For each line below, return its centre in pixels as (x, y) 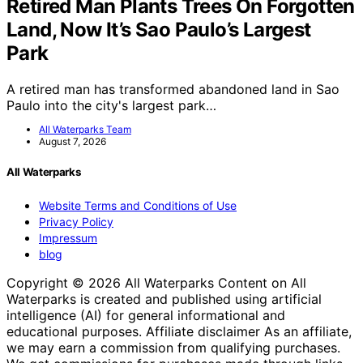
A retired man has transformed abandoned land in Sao (173, 90)
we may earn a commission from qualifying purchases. (173, 347)
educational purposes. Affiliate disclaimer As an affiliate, (179, 331)
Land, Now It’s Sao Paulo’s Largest (159, 30)
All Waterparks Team (85, 130)
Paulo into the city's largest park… (111, 106)
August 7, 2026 (73, 142)
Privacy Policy (76, 221)
